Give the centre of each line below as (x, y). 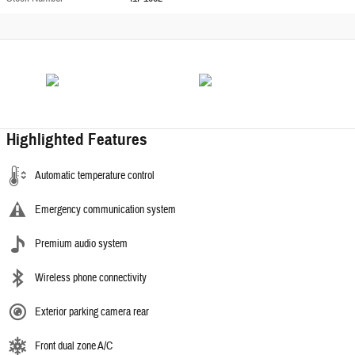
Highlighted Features (77, 139)
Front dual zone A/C (74, 346)
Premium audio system (81, 244)
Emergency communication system (105, 210)
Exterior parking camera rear (92, 312)
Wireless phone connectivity (91, 278)
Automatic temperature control (95, 176)
